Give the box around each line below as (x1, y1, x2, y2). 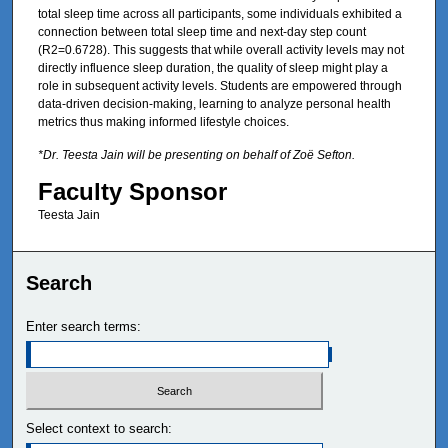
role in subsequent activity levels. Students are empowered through (37, 78, 402, 93)
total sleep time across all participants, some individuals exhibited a (37, 6, 402, 21)
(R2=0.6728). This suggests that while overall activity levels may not (37, 42, 404, 57)
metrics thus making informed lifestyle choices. (37, 114, 289, 129)
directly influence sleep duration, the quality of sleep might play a (37, 60, 388, 75)
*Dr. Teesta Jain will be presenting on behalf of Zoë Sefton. (37, 148, 355, 163)
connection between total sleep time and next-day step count (37, 24, 366, 39)
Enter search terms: (26, 318, 142, 334)
